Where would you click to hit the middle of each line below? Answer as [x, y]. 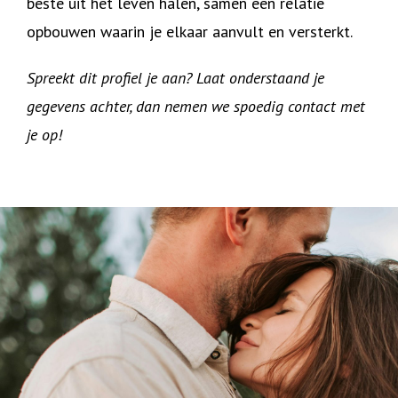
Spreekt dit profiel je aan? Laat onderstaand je [175, 78]
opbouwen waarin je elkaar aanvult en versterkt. [190, 32]
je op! [44, 135]
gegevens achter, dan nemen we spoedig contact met [196, 106]
